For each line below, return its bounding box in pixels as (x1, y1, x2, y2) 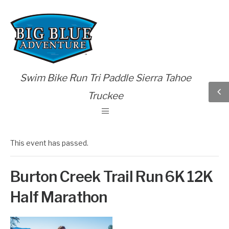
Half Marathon (10, 188, 107, 206)
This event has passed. (10, 139, 88, 147)
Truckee (87, 90, 123, 102)
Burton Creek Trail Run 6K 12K (10, 168, 213, 186)
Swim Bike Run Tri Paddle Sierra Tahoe (19, 72, 191, 84)
